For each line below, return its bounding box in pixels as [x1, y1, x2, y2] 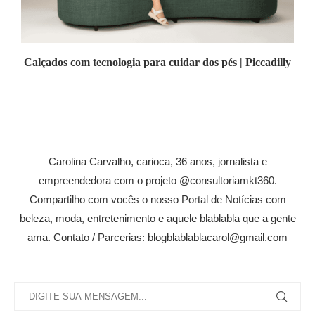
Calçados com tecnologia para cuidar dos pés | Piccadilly [24, 56, 291, 68]
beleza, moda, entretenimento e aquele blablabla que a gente [19, 212, 296, 224]
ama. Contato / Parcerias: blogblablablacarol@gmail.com [27, 231, 288, 243]
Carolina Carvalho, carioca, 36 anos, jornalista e [48, 155, 267, 167]
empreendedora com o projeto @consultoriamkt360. [38, 174, 277, 186]
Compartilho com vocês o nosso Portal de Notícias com [29, 193, 286, 205]
